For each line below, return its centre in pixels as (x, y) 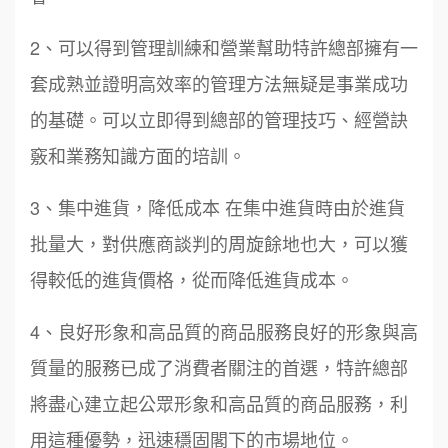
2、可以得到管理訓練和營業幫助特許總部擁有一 (224, 47)
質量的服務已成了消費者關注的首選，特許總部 (219, 367)
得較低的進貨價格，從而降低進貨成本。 (192, 279)
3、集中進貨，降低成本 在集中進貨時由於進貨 (217, 207)
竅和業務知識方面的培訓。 (138, 155)
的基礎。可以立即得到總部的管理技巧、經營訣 (219, 119)
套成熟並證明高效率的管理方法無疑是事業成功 (219, 83)
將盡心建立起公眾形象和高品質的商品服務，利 (219, 403)
